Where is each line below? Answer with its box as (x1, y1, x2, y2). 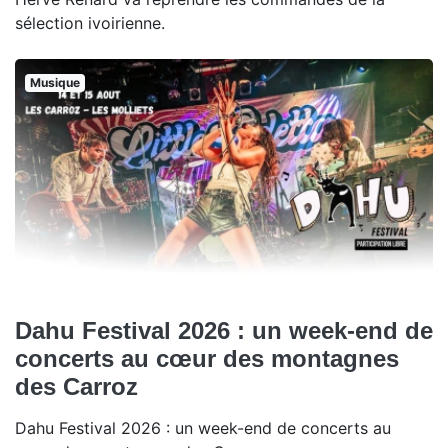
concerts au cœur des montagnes (15, 345, 399, 373)
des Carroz (15, 373, 138, 401)
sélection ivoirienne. (15, 13, 165, 34)
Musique (29, 75, 80, 91)
